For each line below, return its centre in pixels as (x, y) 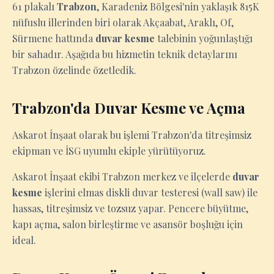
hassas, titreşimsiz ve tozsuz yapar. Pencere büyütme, (130, 208)
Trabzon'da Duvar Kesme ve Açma (129, 108)
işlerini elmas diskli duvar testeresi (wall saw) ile (150, 192)
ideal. (24, 240)
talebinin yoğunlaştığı (204, 38)
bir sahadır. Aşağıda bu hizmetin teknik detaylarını (125, 54)
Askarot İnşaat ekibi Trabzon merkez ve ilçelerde (122, 176)
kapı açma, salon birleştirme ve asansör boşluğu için (128, 224)
